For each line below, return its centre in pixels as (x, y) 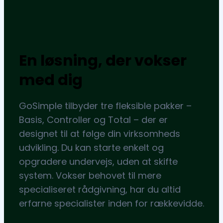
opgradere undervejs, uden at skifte (98, 161)
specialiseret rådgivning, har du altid (100, 189)
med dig (51, 80)
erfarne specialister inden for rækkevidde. (111, 203)
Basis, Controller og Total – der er (93, 119)
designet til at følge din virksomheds (100, 133)
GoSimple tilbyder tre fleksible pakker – (105, 106)
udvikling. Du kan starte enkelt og (91, 147)
